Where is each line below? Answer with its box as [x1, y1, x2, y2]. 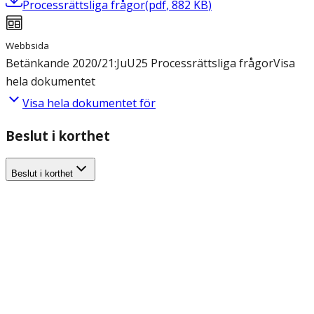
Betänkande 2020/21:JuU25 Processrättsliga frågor [6, 55, 273, 71]
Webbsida [6, 39, 49, 53]
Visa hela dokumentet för [22, 95, 156, 111]
